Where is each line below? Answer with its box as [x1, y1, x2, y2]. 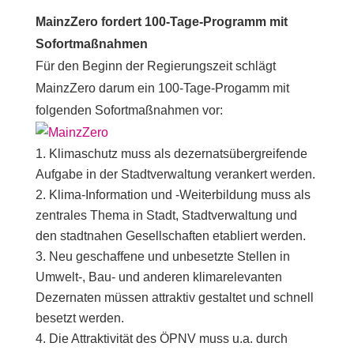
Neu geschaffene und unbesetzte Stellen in [48, 250, 290, 263]
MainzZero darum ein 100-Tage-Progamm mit [35, 81, 289, 95]
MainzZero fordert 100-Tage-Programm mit [35, 15, 288, 28]
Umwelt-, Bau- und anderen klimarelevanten [35, 270, 282, 284]
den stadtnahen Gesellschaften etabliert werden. [35, 229, 306, 243]
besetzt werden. [35, 311, 124, 325]
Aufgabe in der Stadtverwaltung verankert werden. [35, 168, 315, 181]
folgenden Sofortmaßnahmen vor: [35, 104, 223, 117]
